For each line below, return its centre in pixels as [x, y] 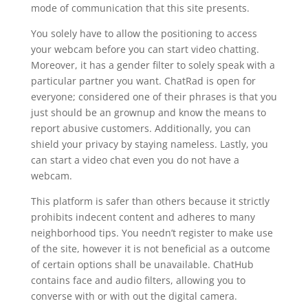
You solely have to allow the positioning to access [144, 33]
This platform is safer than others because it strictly [150, 201]
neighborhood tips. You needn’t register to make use [152, 233]
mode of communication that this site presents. [140, 8]
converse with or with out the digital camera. [134, 296]
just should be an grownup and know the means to [148, 112]
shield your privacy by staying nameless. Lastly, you [149, 144]
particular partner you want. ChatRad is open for [143, 81]
